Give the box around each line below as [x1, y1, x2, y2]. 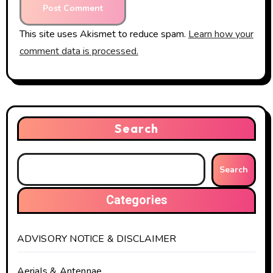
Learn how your [188, 27, 253, 41]
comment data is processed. [19, 44, 138, 58]
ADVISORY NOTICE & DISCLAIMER [16, 232, 177, 246]
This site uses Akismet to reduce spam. [19, 27, 188, 41]
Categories [105, 191, 168, 209]
